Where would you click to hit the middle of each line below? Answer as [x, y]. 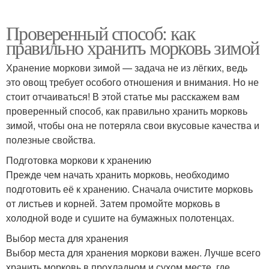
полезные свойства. [51, 140]
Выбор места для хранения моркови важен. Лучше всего [133, 253]
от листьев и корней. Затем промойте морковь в [113, 204]
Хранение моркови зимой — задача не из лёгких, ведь [127, 68]
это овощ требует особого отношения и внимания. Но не [132, 82]
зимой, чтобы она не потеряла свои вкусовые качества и [133, 125]
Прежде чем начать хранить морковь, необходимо [118, 175]
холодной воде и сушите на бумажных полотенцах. [120, 218]
